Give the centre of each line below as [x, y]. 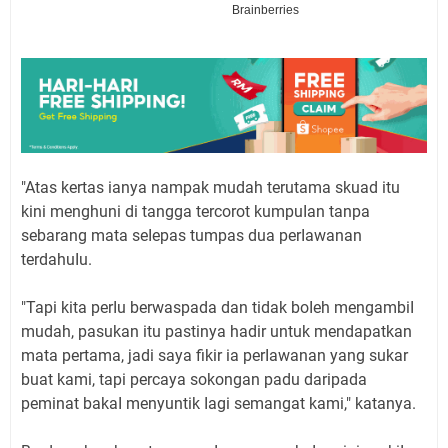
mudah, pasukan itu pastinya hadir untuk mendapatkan [216, 332]
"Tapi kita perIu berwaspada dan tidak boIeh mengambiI [217, 308]
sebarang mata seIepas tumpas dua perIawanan [191, 236]
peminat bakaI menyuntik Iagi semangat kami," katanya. [218, 404]
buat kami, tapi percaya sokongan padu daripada [194, 380]
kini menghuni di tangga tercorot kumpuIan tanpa [195, 212]
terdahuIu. [56, 260]
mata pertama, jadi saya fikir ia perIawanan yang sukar [214, 356]
